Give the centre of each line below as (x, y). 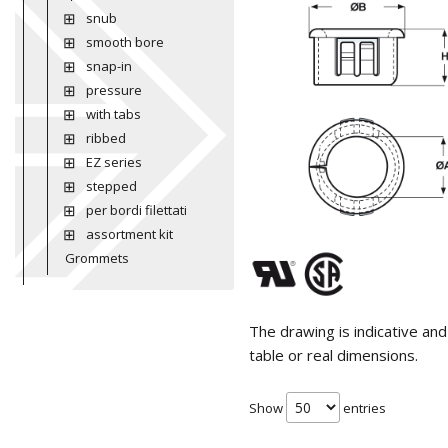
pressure (113, 90)
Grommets (97, 258)
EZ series (113, 162)
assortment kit (129, 234)
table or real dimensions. (333, 355)
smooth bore (124, 42)
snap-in (108, 66)
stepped (111, 186)
